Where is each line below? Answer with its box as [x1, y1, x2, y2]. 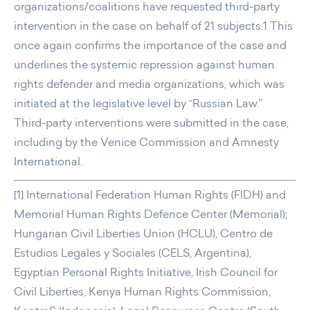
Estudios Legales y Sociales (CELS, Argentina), [14, 248, 251, 261]
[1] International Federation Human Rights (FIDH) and [14, 190, 286, 203]
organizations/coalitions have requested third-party [14, 2, 280, 15]
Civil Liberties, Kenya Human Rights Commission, [14, 287, 271, 300]
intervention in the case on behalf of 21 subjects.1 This [14, 21, 293, 34]
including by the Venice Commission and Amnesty [14, 138, 279, 150]
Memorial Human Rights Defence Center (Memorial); [14, 210, 287, 222]
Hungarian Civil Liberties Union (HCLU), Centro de [14, 229, 273, 241]
